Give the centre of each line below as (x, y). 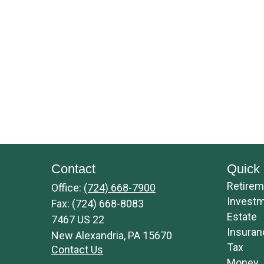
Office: (67, 188)
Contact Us (77, 250)
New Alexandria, (88, 235)
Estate (242, 217)
